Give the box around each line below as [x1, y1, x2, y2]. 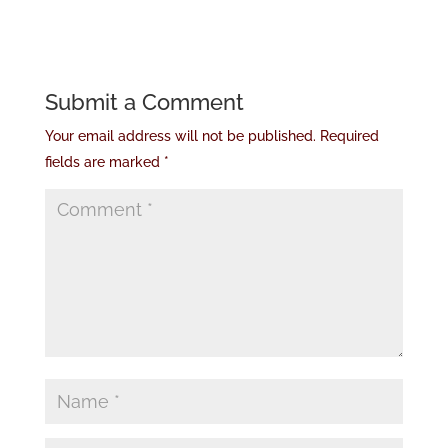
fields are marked [44, 154, 164, 170]
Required [319, 128, 379, 144]
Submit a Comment [44, 89, 244, 115]
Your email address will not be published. [44, 128, 316, 144]
